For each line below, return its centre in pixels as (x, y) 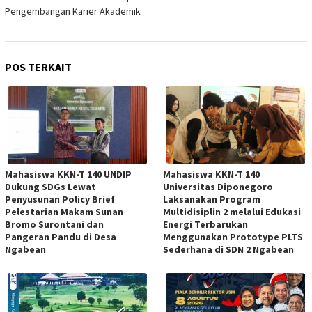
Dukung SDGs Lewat (50, 186)
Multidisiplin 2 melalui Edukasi (232, 211)
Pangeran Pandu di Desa (61, 236)
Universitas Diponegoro (218, 186)
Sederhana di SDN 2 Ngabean (228, 249)
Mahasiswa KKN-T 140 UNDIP (68, 174)
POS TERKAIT (38, 67)
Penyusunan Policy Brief (60, 199)
